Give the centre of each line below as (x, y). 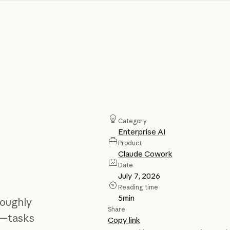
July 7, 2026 (139, 176)
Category (132, 121)
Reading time (138, 187)
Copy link (124, 220)
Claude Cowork (145, 154)
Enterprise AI (141, 132)
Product (130, 143)
